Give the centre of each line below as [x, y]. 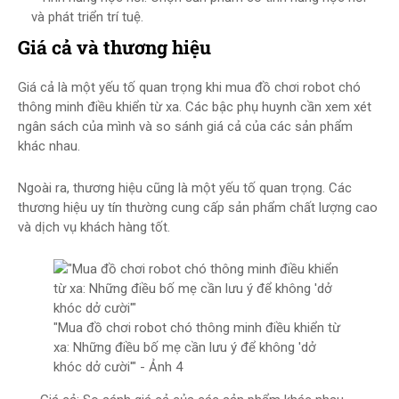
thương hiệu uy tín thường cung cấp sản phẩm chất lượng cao [198, 208]
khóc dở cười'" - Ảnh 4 [118, 367]
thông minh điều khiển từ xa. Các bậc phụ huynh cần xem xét [195, 107]
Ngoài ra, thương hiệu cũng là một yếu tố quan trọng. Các [185, 188]
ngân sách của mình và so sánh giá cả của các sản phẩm [185, 126]
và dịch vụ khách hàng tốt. [94, 227]
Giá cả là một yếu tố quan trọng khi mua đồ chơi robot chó [189, 87]
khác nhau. [49, 146]
